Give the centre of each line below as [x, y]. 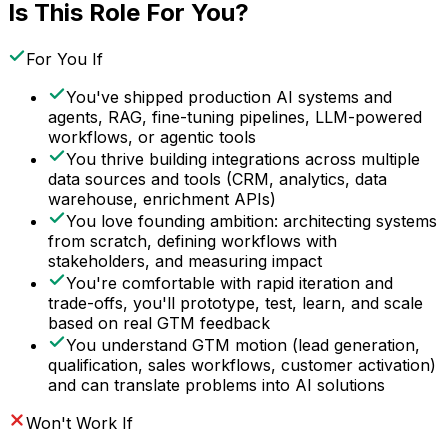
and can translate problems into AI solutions [216, 385]
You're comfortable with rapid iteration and [229, 283]
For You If [64, 59]
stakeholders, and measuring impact [185, 261]
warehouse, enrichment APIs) [162, 199]
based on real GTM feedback [159, 323]
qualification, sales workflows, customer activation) [242, 365]
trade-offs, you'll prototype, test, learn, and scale [235, 303]
